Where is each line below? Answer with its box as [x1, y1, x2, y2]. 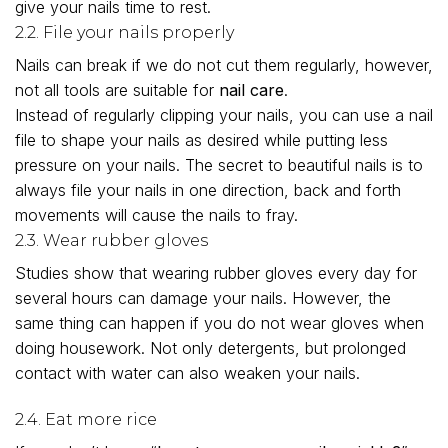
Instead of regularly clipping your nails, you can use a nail [15, 105, 433, 126]
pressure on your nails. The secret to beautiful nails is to [15, 155, 423, 176]
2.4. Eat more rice [15, 409, 157, 429]
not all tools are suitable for [15, 80, 219, 101]
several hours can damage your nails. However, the [15, 288, 391, 309]
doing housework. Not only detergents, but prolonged [15, 338, 406, 359]
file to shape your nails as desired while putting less [15, 130, 388, 151]
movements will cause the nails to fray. [15, 205, 298, 226]
